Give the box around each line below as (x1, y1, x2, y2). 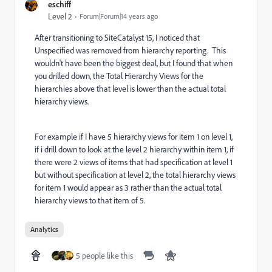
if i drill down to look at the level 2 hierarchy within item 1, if (35, 144, 234, 155)
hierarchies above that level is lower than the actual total (35, 83, 226, 94)
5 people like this (76, 250, 133, 261)
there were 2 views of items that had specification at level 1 (35, 157, 233, 168)
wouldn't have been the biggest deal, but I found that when (35, 58, 233, 69)
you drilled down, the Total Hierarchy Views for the (35, 70, 203, 81)
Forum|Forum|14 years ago (80, 12, 158, 21)
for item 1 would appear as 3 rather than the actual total (35, 182, 222, 193)
